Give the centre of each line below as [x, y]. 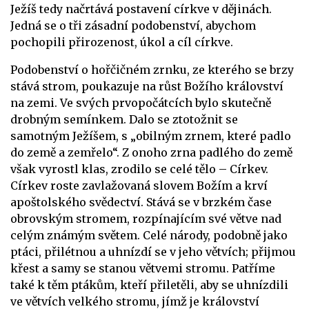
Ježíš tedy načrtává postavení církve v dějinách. [141, 9]
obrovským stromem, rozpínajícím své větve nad [146, 219]
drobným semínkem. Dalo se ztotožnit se [124, 120]
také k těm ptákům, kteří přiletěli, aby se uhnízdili [149, 285]
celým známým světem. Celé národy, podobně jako [149, 236]
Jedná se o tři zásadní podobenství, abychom [133, 26]
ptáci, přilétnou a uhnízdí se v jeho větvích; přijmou [153, 252]
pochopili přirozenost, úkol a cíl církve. [122, 42]
